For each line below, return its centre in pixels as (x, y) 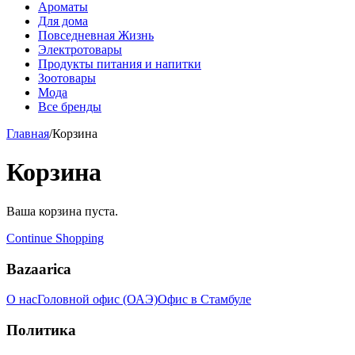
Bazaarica (39, 269)
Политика (41, 330)
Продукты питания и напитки (120, 64)
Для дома (63, 21)
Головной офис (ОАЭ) (97, 300)
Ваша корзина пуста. (62, 211)
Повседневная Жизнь (96, 35)
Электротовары (80, 50)
